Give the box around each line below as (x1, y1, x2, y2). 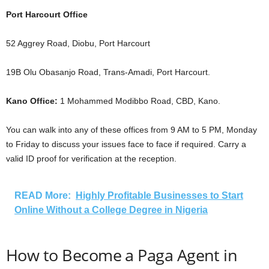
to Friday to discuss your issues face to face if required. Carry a (6, 139, 246, 149)
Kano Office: (6, 96, 58, 106)
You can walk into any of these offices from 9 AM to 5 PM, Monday (6, 125, 257, 134)
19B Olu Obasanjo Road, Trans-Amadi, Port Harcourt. (6, 67, 210, 77)
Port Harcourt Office (6, 10, 88, 19)
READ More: (14, 190, 71, 201)
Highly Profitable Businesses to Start (76, 190, 243, 201)
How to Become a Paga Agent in (6, 244, 238, 266)
